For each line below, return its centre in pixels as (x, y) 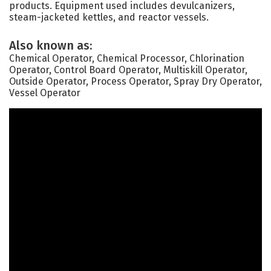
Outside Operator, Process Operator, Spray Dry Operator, (135, 81)
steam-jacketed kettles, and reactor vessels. (109, 17)
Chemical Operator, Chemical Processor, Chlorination (127, 58)
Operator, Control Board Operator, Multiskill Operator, (128, 70)
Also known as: (51, 45)
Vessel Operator (45, 93)
